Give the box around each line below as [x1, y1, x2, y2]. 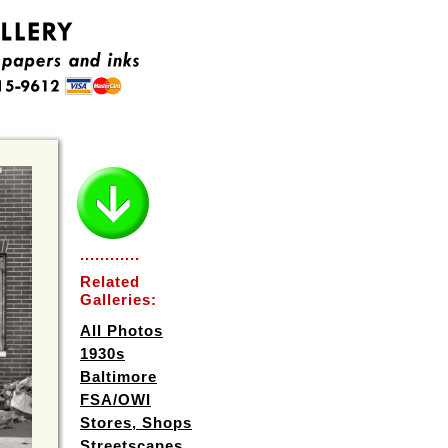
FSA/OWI [80, 391, 151, 408]
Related [80, 273, 140, 290]
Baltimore [80, 368, 157, 385]
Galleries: [80, 291, 157, 308]
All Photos [80, 322, 163, 339]
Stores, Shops [80, 414, 192, 431]
